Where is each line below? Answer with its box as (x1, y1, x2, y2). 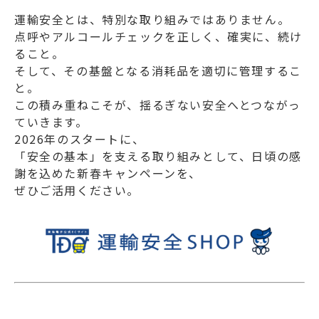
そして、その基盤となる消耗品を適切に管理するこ (14, 62, 302, 80)
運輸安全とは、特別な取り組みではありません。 (14, 11, 291, 28)
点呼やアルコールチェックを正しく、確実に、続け (14, 28, 303, 46)
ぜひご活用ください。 (14, 182, 140, 199)
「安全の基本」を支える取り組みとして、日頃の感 (14, 147, 302, 165)
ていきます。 (14, 113, 88, 131)
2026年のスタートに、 (14, 130, 145, 148)
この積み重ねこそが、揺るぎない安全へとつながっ (14, 96, 301, 114)
